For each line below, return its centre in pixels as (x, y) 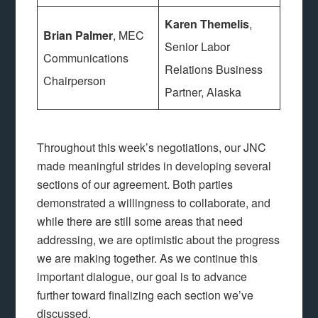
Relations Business (214, 70)
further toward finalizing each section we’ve (146, 295)
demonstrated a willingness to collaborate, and (154, 203)
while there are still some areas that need (140, 221)
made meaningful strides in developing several (154, 166)
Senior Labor (198, 47)
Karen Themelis (207, 24)
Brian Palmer (78, 35)
